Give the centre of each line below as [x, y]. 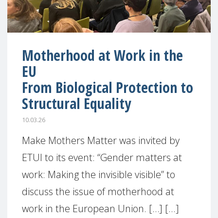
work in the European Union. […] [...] [100, 209]
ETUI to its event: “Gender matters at [102, 157]
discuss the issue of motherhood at [98, 191]
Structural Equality [76, 103]
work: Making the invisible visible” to [99, 174]
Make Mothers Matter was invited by [101, 140]
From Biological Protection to [108, 87]
